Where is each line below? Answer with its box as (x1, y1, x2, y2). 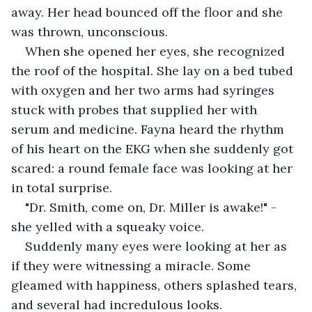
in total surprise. (11, 179, 112, 196)
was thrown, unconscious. (11, 23, 168, 40)
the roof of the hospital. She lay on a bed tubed (11, 62, 297, 79)
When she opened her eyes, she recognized (25, 42, 288, 59)
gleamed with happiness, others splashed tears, (11, 276, 300, 293)
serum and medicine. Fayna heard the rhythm (11, 120, 288, 137)
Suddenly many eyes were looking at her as (25, 237, 290, 254)
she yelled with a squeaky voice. (11, 218, 204, 235)
